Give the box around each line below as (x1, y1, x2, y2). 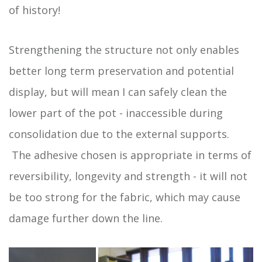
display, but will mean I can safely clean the (9, 85, 227, 99)
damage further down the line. (9, 211, 163, 225)
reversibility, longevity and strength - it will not (9, 169, 247, 183)
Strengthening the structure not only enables (9, 43, 239, 57)
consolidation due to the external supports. (9, 127, 229, 141)
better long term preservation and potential (9, 64, 234, 78)
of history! (9, 3, 60, 17)
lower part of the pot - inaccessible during (9, 106, 223, 120)
